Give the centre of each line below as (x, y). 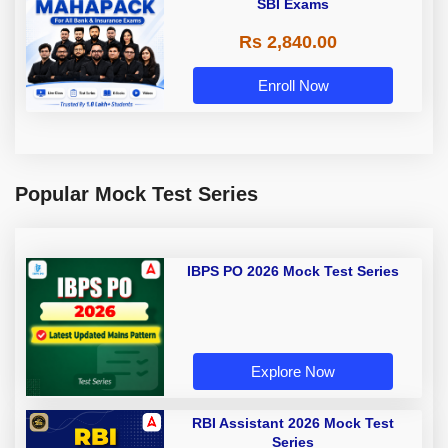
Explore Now (293, 372)
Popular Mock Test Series (136, 194)
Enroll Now (293, 86)
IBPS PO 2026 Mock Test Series (293, 271)
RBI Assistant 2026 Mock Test (293, 423)
